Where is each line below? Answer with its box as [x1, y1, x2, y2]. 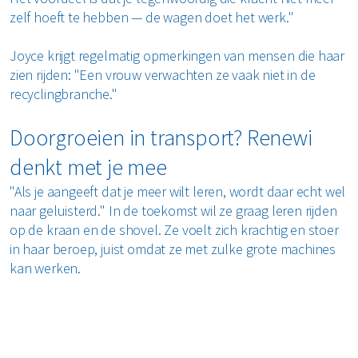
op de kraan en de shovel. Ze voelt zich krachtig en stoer [10, 220, 339, 239]
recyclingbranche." [10, 84, 121, 103]
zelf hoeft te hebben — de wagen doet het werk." [10, 7, 297, 26]
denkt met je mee [10, 152, 172, 181]
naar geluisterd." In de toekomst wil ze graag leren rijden [10, 201, 337, 220]
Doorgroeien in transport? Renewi [10, 122, 312, 152]
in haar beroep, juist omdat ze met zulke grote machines [10, 239, 336, 258]
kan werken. [10, 258, 84, 277]
